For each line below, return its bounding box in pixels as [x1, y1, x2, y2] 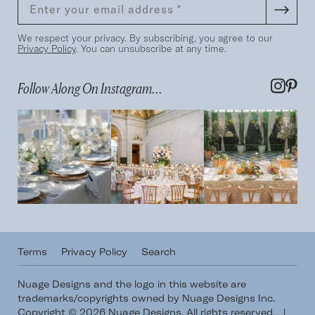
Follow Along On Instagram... [18, 80, 162, 98]
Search [141, 246, 176, 258]
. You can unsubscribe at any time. [76, 42, 226, 56]
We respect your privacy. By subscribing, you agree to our [18, 32, 273, 45]
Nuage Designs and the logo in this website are [18, 278, 246, 290]
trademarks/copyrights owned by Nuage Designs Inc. [18, 292, 275, 304]
